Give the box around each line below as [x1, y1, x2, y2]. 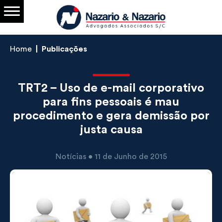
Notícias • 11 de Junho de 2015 [55, 153, 167, 161]
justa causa [79, 124, 143, 136]
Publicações [42, 45, 87, 53]
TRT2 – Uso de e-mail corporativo [18, 82, 204, 94]
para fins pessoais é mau [43, 96, 179, 108]
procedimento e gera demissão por [12, 110, 210, 122]
